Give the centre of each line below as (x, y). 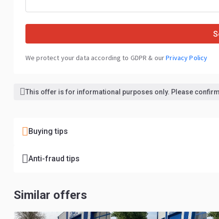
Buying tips (48, 131)
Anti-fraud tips (54, 159)
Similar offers (50, 195)
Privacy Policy (187, 58)
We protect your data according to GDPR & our (96, 58)
